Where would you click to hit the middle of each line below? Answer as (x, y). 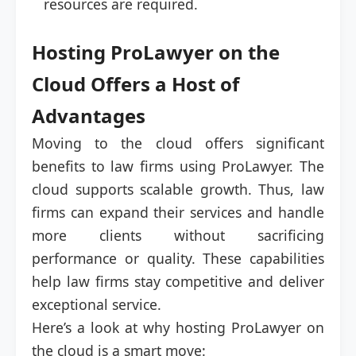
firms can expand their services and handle (178, 212)
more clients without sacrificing (178, 235)
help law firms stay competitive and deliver (178, 281)
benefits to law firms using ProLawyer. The (178, 166)
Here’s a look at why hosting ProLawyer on (178, 327)
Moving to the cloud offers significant (178, 143)
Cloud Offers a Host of (135, 84)
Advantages (89, 116)
